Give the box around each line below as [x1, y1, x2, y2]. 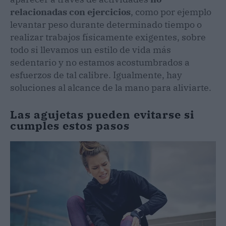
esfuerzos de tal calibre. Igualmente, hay [10, 69, 182, 81]
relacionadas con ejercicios [10, 6, 131, 18]
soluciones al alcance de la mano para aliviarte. [10, 81, 211, 93]
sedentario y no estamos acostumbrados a [10, 56, 190, 68]
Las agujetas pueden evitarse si [10, 106, 194, 122]
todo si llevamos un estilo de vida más [10, 43, 171, 55]
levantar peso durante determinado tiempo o [10, 18, 202, 30]
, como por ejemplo [131, 6, 211, 18]
